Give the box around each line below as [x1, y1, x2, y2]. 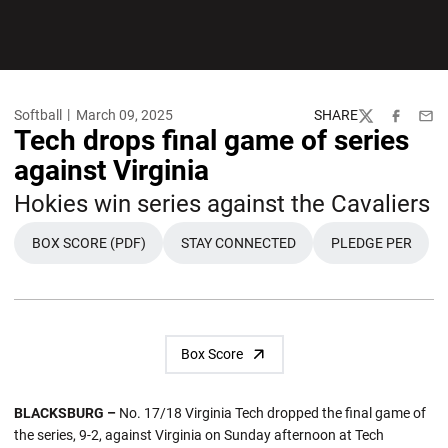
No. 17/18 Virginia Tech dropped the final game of [119, 404, 426, 421]
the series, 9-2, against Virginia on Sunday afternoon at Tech [14, 426, 384, 443]
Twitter [357, 116, 401, 132]
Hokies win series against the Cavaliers [14, 190, 430, 218]
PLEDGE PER [330, 234, 412, 251]
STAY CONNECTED [180, 234, 296, 251]
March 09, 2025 [75, 107, 173, 123]
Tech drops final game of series [14, 124, 409, 157]
